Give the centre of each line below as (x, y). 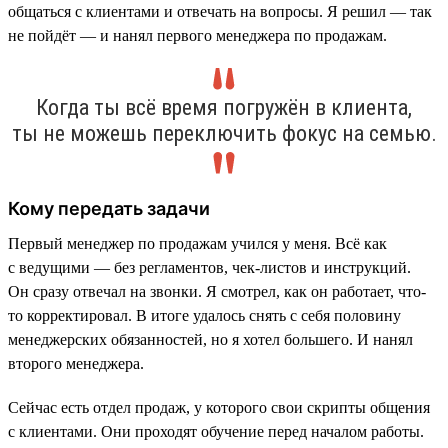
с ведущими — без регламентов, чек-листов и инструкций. (209, 267)
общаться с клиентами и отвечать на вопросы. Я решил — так (220, 11)
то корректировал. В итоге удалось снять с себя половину (204, 315)
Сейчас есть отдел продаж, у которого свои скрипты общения (219, 407)
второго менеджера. (76, 363)
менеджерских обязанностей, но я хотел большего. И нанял (210, 339)
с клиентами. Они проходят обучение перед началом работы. (216, 431)
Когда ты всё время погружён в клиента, (224, 107)
